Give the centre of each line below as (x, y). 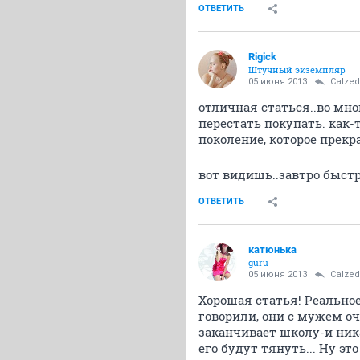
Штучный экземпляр (297, 70)
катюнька (272, 250)
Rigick (262, 57)
